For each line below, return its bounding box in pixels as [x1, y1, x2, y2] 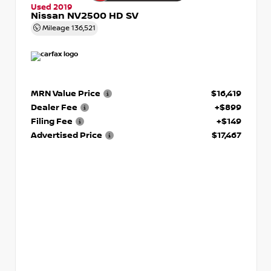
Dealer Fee [31, 102, 77, 113]
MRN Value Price [31, 88, 100, 99]
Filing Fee [31, 116, 73, 126]
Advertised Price [31, 129, 102, 140]
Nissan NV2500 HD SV [31, 10, 139, 22]
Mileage [41, 23, 71, 33]
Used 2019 [31, 2, 72, 12]
